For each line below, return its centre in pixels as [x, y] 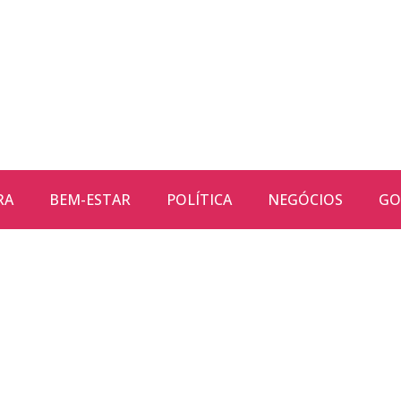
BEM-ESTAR [90, 200]
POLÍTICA [199, 200]
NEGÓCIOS [305, 200]
